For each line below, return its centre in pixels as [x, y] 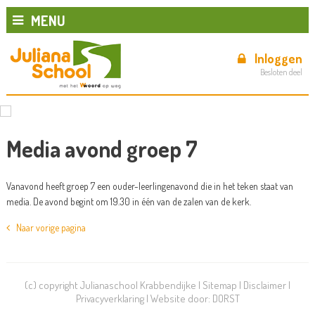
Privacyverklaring [110, 299]
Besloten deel [282, 72]
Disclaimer [265, 285]
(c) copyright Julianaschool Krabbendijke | [114, 285]
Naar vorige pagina [47, 228]
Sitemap [220, 285]
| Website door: [178, 299]
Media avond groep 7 [102, 149]
